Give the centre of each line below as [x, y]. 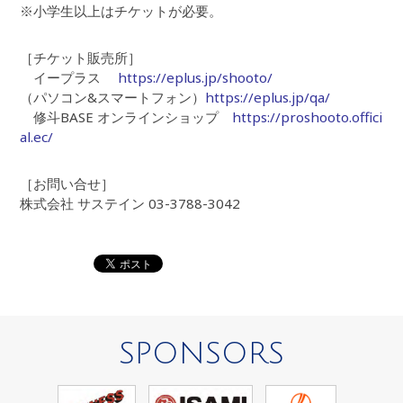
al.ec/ [37, 137]
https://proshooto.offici [308, 117]
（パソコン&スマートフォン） [113, 98]
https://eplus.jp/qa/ [268, 98]
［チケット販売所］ [81, 58]
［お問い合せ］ [67, 184]
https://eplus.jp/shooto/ [196, 78]
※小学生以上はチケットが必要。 [121, 11]
